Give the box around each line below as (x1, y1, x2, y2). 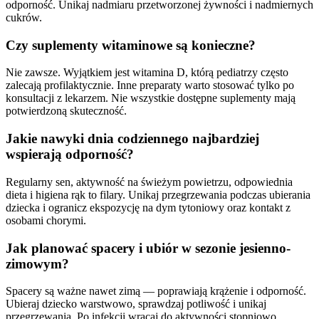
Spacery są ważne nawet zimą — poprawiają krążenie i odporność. (6, 285, 306, 298)
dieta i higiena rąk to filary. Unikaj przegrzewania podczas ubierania (6, 188, 310, 201)
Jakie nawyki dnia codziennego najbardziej (6, 131, 259, 147)
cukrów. (6, 11, 42, 23)
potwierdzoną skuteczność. (6, 105, 127, 117)
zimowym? (6, 256, 69, 271)
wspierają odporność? (6, 147, 134, 162)
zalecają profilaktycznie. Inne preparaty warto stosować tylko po (6, 79, 294, 92)
